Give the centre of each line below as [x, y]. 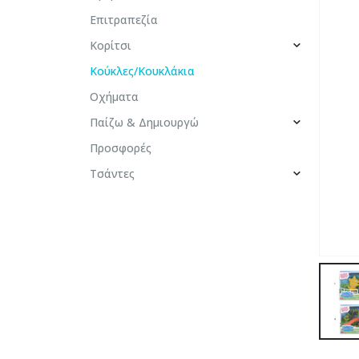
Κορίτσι [111, 46]
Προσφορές [121, 148]
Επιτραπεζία [124, 20]
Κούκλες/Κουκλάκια [142, 71]
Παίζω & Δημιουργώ [144, 123]
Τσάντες [112, 174]
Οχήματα [114, 97]
